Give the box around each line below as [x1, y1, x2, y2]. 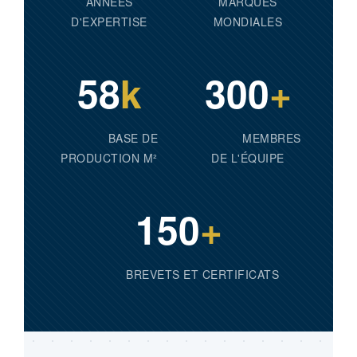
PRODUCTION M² [61, 150, 158, 166]
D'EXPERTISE [71, 14, 147, 29]
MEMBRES [242, 130, 301, 146]
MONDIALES [213, 14, 283, 29]
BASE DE [108, 130, 159, 146]
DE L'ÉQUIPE [211, 150, 284, 166]
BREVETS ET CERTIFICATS [126, 266, 279, 282]
